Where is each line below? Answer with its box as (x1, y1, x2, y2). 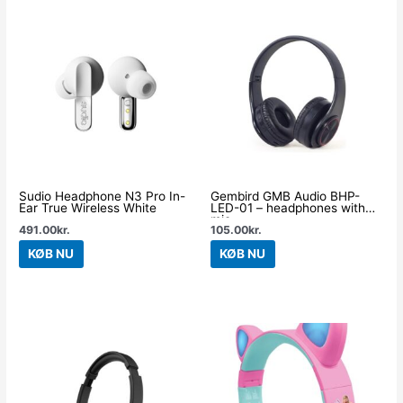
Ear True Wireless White (19, 201, 157, 216)
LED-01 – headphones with (210, 201, 365, 216)
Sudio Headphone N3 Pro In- (19, 189, 186, 204)
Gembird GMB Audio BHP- (210, 189, 360, 204)
